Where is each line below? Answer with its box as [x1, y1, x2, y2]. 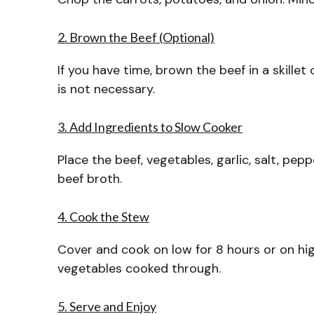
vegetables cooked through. [57, 259, 221, 277]
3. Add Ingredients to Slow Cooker [57, 118, 243, 135]
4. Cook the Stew [57, 208, 149, 224]
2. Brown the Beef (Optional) [57, 29, 214, 45]
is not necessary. [57, 80, 155, 97]
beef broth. [57, 170, 122, 187]
